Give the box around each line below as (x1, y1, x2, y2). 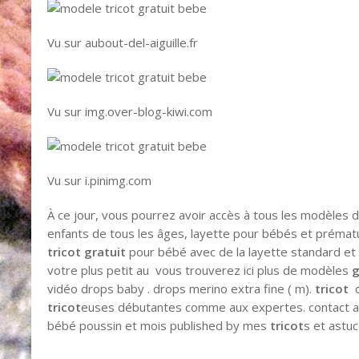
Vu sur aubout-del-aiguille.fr (47, 34, 199, 50)
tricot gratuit (47, 243, 127, 260)
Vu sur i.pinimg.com (47, 171, 152, 188)
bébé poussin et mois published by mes (47, 317, 271, 333)
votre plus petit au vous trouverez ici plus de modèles (47, 261, 353, 278)
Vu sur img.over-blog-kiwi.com (47, 103, 213, 119)
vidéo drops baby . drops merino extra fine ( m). (47, 280, 316, 296)
